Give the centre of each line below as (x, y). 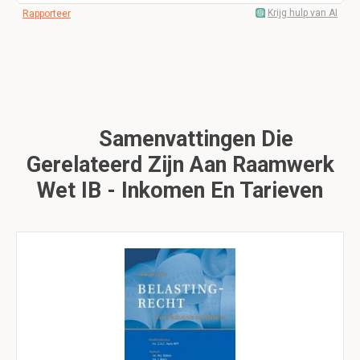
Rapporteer (47, 14)
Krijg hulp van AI (303, 13)
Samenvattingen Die (193, 139)
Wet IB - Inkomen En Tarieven (180, 190)
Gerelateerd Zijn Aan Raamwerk (180, 165)
